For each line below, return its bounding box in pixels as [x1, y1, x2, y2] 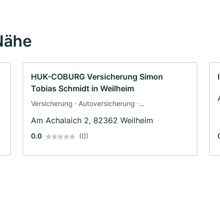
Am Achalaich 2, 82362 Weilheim [31, 115, 153, 125]
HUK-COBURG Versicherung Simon [31, 71, 163, 82]
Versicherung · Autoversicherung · [31, 99, 139, 108]
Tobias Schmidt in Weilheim [31, 83, 134, 93]
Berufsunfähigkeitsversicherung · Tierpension [31, 109, 176, 118]
